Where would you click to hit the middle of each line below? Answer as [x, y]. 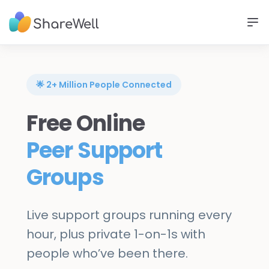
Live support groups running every [129, 215]
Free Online [86, 123]
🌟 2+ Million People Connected [104, 85]
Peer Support [95, 150]
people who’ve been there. [107, 253]
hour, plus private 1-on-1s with [116, 234]
